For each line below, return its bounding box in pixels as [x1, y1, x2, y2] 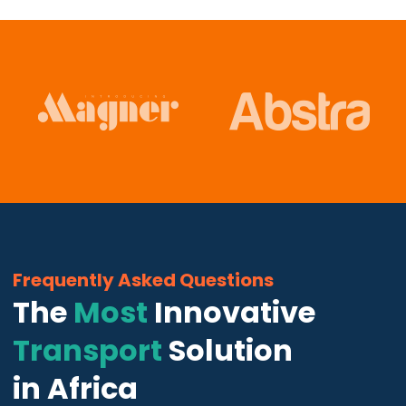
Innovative [147, 291, 315, 333]
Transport [12, 329, 162, 371]
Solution [161, 329, 293, 371]
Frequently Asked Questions [12, 266, 274, 293]
